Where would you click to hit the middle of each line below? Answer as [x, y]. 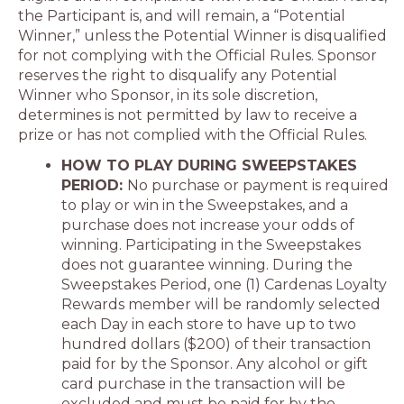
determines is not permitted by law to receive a [188, 115]
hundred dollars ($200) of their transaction [216, 344]
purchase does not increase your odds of [208, 225]
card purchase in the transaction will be [203, 384]
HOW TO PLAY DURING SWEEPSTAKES [209, 165]
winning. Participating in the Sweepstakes [211, 245]
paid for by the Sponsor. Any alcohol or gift [215, 364]
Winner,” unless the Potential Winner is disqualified [202, 36]
